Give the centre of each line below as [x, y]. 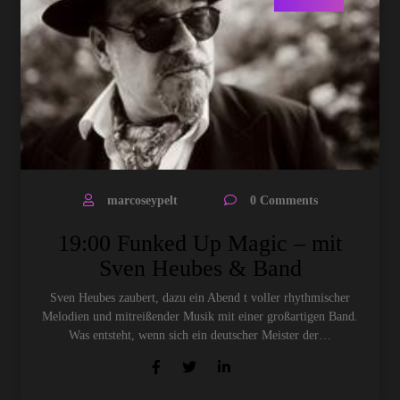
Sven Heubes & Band [200, 268]
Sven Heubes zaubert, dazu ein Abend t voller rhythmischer [200, 298]
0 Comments [283, 200]
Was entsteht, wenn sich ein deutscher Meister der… [200, 335]
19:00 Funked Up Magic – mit [200, 243]
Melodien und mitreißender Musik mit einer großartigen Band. [200, 317]
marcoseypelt [142, 200]
